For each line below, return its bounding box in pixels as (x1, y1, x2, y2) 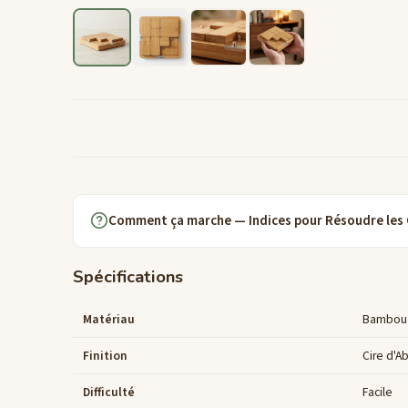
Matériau (83, 310, 136, 328)
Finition (83, 346, 128, 364)
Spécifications (73, 264, 183, 288)
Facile (362, 382, 393, 401)
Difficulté (83, 382, 136, 401)
